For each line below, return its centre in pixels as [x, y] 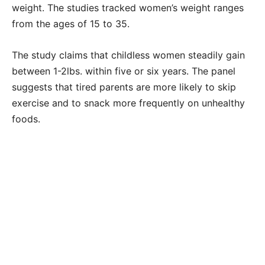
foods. [26, 119]
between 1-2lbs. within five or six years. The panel [124, 71]
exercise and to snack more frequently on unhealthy [128, 103]
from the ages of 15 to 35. [72, 24]
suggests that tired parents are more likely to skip [124, 87]
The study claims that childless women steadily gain [128, 55]
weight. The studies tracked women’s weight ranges [128, 8]
